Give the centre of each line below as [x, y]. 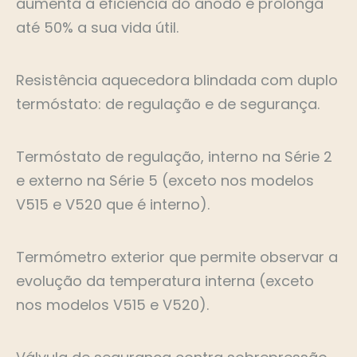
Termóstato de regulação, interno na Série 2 [174, 157]
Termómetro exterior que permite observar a [177, 257]
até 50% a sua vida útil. [97, 28]
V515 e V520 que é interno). [113, 205]
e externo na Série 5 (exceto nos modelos [165, 181]
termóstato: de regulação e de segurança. [168, 104]
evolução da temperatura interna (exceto [165, 281]
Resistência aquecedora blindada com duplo [177, 80]
